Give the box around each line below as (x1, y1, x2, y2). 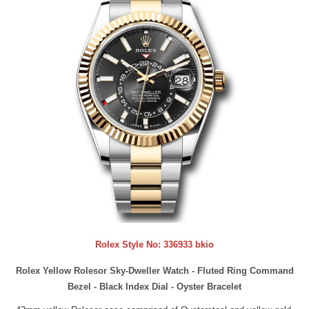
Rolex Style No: (95, 239, 163, 250)
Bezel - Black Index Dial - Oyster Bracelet (68, 281, 241, 292)
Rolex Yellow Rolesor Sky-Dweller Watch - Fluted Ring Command (15, 265, 294, 276)
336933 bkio (163, 239, 214, 250)
